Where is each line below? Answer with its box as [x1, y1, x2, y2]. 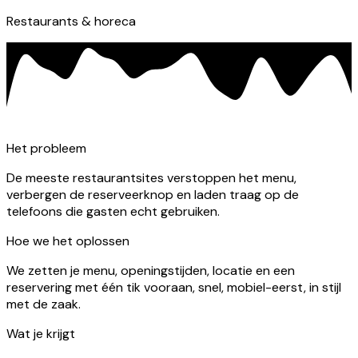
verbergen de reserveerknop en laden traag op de [6, 186, 299, 204]
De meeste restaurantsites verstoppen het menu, [6, 169, 296, 187]
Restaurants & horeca [6, 13, 136, 30]
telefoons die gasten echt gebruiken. [6, 203, 220, 221]
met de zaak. [6, 296, 81, 313]
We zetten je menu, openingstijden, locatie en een [6, 262, 295, 280]
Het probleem [6, 140, 86, 157]
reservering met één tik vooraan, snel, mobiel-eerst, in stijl [6, 279, 341, 296]
